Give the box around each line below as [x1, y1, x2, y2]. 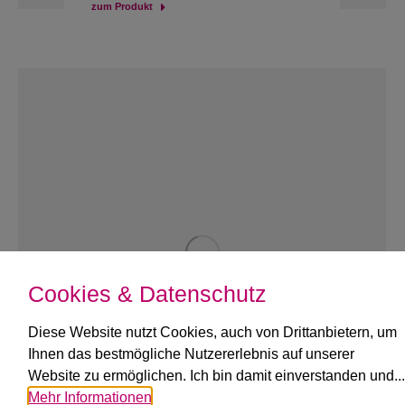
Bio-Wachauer [90, 372, 212, 391]
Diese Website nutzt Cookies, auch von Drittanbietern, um [28, 325, 397, 340]
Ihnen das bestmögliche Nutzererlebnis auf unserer [28, 346, 354, 362]
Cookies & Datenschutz [28, 281, 267, 306]
